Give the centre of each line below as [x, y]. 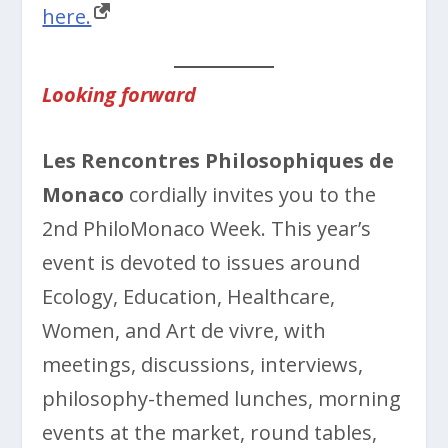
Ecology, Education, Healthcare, [189, 296]
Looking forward [122, 94]
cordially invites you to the [253, 194]
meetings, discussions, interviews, [203, 364]
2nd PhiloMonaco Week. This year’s [207, 228]
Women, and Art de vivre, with [184, 330]
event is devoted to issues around [201, 262]
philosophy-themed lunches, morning [222, 398]
